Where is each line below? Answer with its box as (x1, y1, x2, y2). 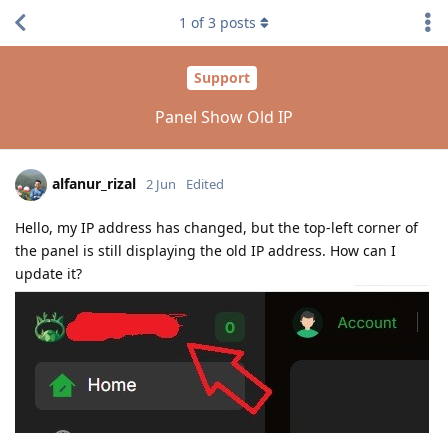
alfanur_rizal (52, 173, 136, 193)
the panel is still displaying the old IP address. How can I (15, 240, 396, 260)
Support (193, 68, 250, 88)
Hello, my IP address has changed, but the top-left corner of (15, 217, 418, 237)
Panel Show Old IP (155, 105, 293, 128)
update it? (15, 263, 82, 283)
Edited (186, 174, 224, 193)
